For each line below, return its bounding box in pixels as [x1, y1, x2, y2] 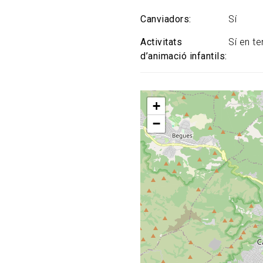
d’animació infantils [140, 50, 225, 62]
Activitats [140, 36, 182, 48]
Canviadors [140, 14, 189, 25]
